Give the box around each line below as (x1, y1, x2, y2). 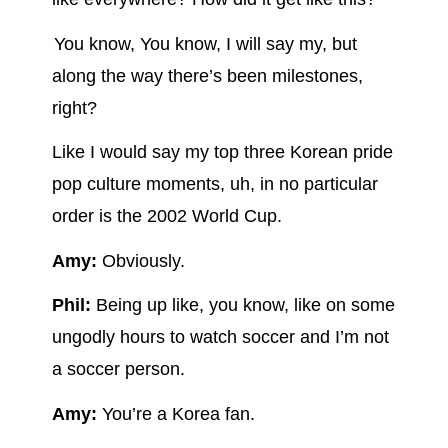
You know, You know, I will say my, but (51, 33, 357, 54)
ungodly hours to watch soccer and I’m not (51, 327, 389, 348)
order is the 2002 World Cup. (51, 206, 282, 227)
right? (51, 97, 97, 118)
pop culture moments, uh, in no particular (51, 174, 378, 195)
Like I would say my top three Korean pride (51, 142, 393, 163)
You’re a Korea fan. (101, 403, 255, 424)
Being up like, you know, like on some (90, 295, 395, 316)
